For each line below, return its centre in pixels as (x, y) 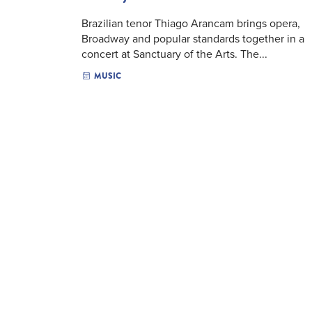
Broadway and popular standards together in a (193, 39)
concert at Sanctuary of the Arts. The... (174, 54)
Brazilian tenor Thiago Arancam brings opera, (191, 23)
